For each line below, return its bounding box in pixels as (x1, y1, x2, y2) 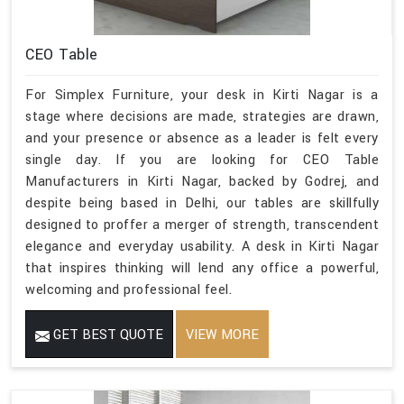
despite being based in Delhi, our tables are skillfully (25, 194, 379, 214)
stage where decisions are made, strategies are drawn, (25, 107, 379, 127)
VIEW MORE (186, 326, 259, 345)
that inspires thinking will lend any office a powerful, (25, 259, 379, 279)
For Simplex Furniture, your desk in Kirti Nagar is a (25, 86, 379, 106)
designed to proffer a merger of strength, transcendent (25, 216, 379, 235)
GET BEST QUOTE (50, 326, 163, 345)
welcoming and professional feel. (25, 280, 232, 300)
